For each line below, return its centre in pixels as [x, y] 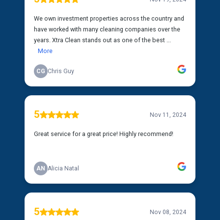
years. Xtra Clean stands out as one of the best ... [102, 40]
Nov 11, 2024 [168, 115]
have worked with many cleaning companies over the [107, 29]
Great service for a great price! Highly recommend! [104, 134]
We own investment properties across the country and [109, 18]
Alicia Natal [63, 168]
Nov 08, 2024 [168, 212]
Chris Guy [61, 71]
